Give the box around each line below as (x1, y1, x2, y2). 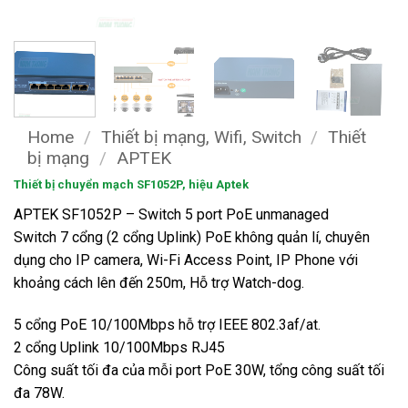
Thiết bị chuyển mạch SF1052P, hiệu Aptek (14, 177, 249, 191)
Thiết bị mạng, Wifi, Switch (100, 127, 301, 148)
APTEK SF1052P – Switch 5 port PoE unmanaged (14, 205, 329, 223)
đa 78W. (14, 383, 65, 402)
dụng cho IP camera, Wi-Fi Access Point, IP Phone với (14, 250, 358, 269)
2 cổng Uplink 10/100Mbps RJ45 (14, 338, 225, 356)
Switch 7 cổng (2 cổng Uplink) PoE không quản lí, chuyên (14, 228, 370, 246)
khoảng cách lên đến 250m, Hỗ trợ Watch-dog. (14, 273, 304, 291)
